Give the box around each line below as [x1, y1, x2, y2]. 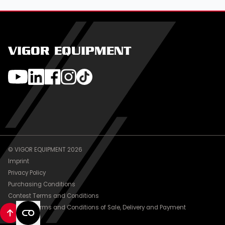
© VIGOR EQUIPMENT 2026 [8, 146, 82, 154]
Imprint [8, 157, 29, 165]
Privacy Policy [8, 169, 46, 177]
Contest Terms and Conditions [8, 192, 99, 200]
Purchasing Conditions [8, 180, 75, 188]
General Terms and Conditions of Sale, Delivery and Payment [8, 203, 186, 211]
